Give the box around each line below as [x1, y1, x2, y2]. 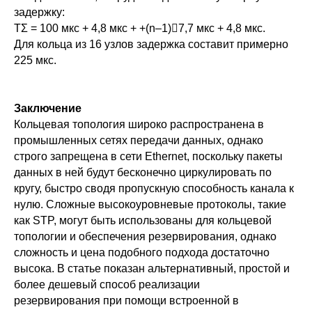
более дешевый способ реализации [14, 279, 200, 291]
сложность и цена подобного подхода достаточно [14, 247, 270, 259]
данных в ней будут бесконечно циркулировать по [14, 166, 272, 179]
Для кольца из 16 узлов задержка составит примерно [14, 38, 288, 51]
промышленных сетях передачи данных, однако [14, 134, 263, 147]
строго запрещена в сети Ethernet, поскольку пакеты [14, 150, 283, 163]
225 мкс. [14, 54, 56, 67]
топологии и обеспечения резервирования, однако [14, 231, 276, 243]
